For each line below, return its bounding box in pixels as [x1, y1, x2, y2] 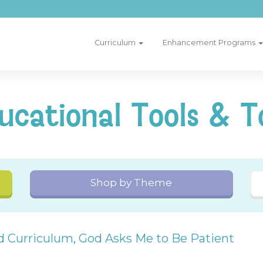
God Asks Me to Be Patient [79, 231, 234, 245]
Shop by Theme [90, 177, 173, 188]
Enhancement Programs [162, 38, 257, 47]
